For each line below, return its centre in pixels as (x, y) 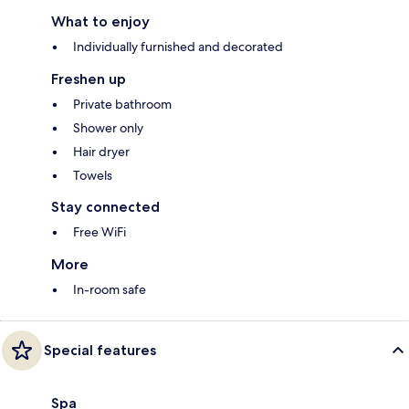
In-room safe (110, 289)
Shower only (108, 127)
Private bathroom (122, 104)
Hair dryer (101, 151)
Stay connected (105, 206)
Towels (93, 175)
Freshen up (89, 79)
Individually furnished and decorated (178, 46)
